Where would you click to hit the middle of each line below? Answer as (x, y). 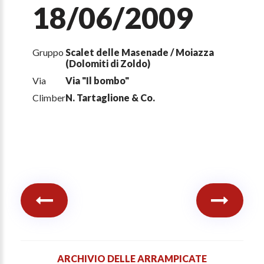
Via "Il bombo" (97, 81)
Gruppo (48, 52)
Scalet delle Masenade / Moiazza (140, 52)
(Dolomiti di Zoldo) (108, 64)
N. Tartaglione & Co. (110, 98)
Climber (49, 98)
